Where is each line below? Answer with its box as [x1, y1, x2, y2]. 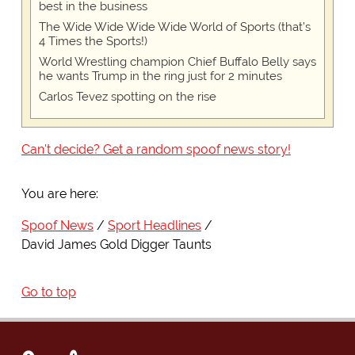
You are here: [21, 186, 98, 202]
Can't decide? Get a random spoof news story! [21, 142, 291, 158]
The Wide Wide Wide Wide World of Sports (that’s [38, 20, 311, 35]
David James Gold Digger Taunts [21, 237, 212, 253]
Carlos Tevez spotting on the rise [38, 90, 216, 105]
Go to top [21, 284, 76, 300]
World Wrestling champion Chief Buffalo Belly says [38, 55, 316, 70]
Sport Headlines [107, 218, 201, 234]
